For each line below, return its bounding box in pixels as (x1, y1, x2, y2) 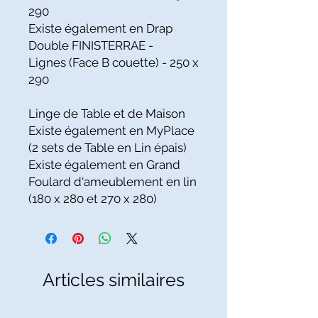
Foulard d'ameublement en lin (28, 175, 197, 189)
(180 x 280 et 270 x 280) (28, 192, 157, 206)
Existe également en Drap (28, 21, 172, 35)
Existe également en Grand (28, 158, 180, 172)
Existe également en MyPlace (28, 124, 194, 138)
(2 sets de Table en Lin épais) (28, 141, 187, 155)
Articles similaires (43, 269, 185, 290)
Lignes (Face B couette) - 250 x (28, 55, 199, 70)
